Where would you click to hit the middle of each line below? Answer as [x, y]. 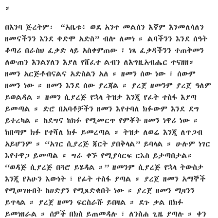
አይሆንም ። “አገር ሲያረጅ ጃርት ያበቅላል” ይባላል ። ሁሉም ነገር [108, 144]
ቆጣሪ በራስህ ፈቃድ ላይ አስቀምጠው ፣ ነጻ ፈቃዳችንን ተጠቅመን [104, 50]
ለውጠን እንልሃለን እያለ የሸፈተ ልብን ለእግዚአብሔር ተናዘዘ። [100, 62]
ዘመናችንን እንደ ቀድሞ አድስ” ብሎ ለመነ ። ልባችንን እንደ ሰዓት [106, 38]
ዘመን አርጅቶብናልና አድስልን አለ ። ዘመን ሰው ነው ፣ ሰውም [100, 73]
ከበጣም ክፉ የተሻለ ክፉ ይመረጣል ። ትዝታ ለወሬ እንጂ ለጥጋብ [104, 132]
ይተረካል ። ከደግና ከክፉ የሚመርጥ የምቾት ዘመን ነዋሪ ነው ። [102, 120]
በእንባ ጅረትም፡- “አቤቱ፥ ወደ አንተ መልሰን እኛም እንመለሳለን [104, 27]
